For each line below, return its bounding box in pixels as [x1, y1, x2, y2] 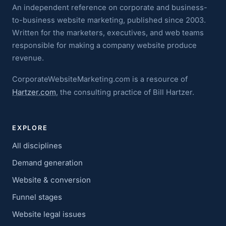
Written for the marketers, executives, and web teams [12, 28, 204, 38]
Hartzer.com [12, 87, 56, 97]
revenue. [12, 53, 44, 63]
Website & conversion [12, 175, 91, 185]
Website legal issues [12, 209, 86, 219]
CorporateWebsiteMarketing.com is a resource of [12, 74, 188, 84]
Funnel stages [12, 192, 62, 202]
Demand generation [12, 157, 83, 167]
